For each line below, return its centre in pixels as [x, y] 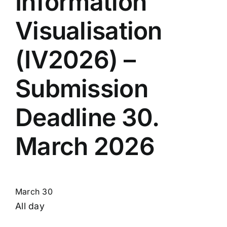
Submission [82, 89]
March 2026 [85, 146]
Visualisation [89, 31]
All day [30, 206]
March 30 [34, 192]
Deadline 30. [87, 118]
